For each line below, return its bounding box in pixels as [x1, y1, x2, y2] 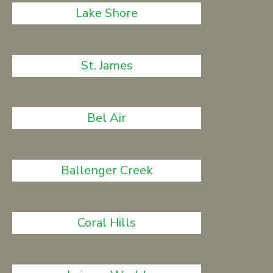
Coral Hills [77, 214, 136, 231]
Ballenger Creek [60, 162, 153, 179]
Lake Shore [76, 5, 138, 21]
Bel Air [87, 110, 127, 126]
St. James [80, 57, 133, 74]
